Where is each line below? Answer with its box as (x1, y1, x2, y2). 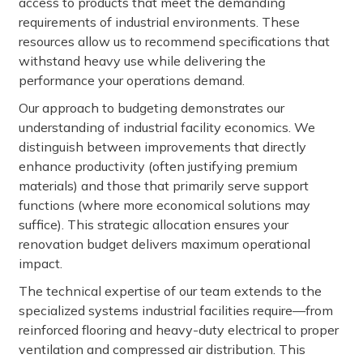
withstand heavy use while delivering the (19, 53, 266, 69)
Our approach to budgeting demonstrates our (19, 100, 284, 116)
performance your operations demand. (19, 72, 245, 88)
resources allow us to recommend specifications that (19, 33, 330, 49)
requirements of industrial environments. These (19, 14, 300, 30)
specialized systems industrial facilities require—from (19, 302, 333, 318)
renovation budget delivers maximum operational (19, 236, 310, 252)
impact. (19, 255, 62, 271)
